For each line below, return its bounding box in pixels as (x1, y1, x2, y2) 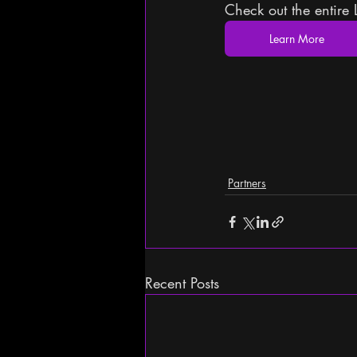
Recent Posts (145, 273, 219, 293)
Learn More (269, 31, 324, 47)
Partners (228, 175, 266, 191)
